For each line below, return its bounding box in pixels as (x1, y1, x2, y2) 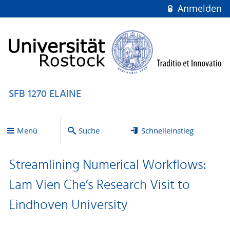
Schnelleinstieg (141, 125, 194, 136)
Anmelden (175, 3, 222, 14)
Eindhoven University (8, 195, 128, 217)
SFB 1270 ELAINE (8, 86, 81, 103)
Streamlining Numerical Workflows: (8, 155, 206, 177)
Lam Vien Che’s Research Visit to (8, 175, 190, 197)
